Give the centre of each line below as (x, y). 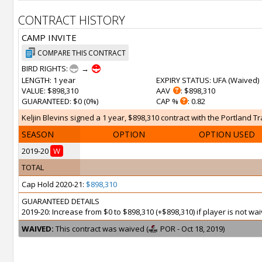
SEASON (38, 134)
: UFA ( (220, 80)
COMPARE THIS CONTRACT (82, 53)
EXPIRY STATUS (183, 80)
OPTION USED (227, 134)
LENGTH (36, 80)
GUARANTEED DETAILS (61, 201)
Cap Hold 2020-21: (54, 184)
